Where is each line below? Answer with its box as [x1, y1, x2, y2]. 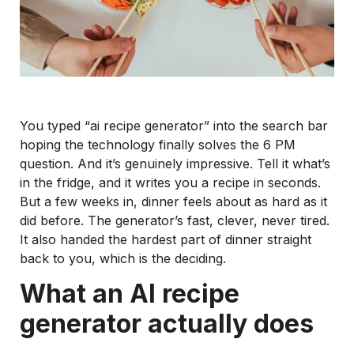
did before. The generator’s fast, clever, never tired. [20, 212, 330, 228]
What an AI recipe [20, 278, 239, 310]
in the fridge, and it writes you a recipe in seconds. [20, 174, 321, 190]
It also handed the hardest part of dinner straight [20, 231, 311, 247]
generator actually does [20, 308, 314, 340]
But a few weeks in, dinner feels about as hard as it [20, 193, 327, 209]
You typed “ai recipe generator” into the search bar [20, 117, 328, 134]
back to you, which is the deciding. [20, 250, 226, 266]
